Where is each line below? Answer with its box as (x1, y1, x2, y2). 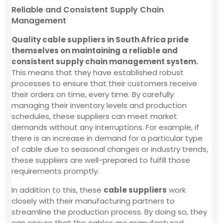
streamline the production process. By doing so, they (11, 206, 207, 217)
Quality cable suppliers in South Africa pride (11, 34, 189, 45)
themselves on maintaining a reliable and (11, 45, 178, 56)
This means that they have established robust (11, 67, 184, 78)
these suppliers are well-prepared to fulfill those (11, 154, 190, 165)
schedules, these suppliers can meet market (11, 111, 177, 121)
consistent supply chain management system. (11, 56, 198, 67)
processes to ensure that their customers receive (11, 78, 197, 89)
